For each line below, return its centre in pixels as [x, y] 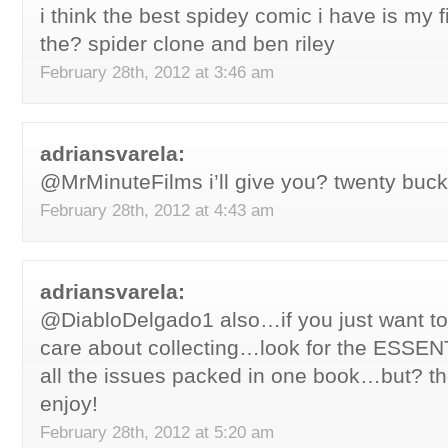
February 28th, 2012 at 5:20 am [157, 432]
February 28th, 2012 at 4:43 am [157, 210]
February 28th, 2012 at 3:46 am [157, 72]
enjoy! [69, 403]
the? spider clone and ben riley [187, 43]
